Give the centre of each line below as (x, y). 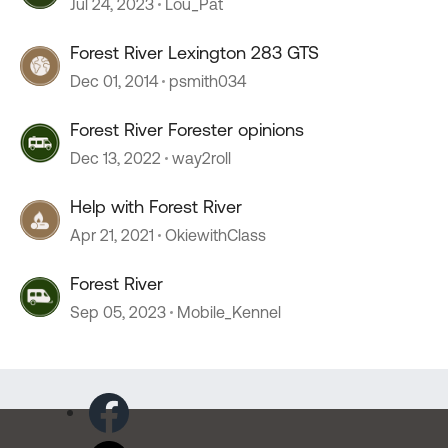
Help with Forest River (156, 206)
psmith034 (207, 81)
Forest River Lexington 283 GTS (194, 52)
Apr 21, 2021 (112, 235)
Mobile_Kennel (229, 312)
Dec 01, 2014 (114, 81)
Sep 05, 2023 (118, 312)
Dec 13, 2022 (115, 158)
